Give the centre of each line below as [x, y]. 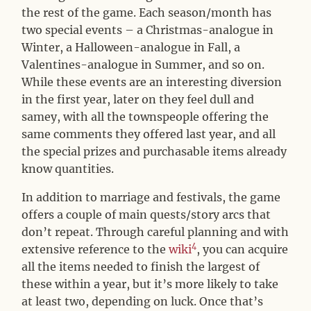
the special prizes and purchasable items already [154, 151]
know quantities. [68, 168]
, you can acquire [243, 249]
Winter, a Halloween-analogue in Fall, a [131, 47]
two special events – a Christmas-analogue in [148, 30]
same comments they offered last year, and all [149, 134]
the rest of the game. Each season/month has [147, 12]
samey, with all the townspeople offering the [145, 116]
